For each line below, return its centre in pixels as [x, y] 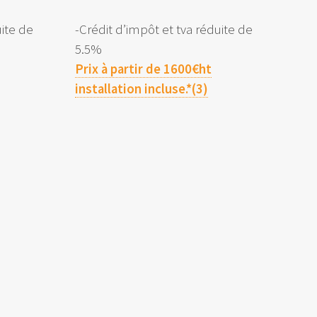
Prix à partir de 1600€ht [143, 69]
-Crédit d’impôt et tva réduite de [164, 29]
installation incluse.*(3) [142, 88]
